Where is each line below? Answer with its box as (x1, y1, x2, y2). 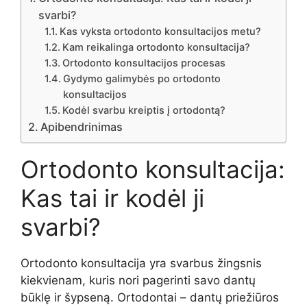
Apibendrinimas (40, 119, 123, 134)
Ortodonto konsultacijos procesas (62, 56, 226, 69)
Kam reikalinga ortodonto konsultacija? (62, 40, 251, 53)
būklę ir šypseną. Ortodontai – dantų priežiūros (21, 290, 279, 304)
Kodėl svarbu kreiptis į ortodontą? (62, 103, 226, 116)
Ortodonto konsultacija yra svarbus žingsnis (21, 256, 262, 270)
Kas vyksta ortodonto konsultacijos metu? (60, 25, 262, 38)
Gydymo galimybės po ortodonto (63, 72, 221, 85)
